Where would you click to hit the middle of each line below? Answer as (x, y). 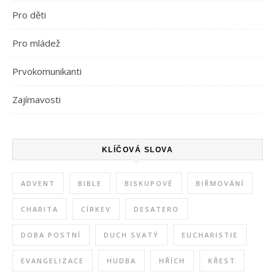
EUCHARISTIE (210, 235)
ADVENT (38, 184)
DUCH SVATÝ (131, 235)
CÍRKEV (96, 209)
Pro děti (29, 15)
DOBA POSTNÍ (51, 235)
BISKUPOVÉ (149, 184)
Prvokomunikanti (47, 72)
